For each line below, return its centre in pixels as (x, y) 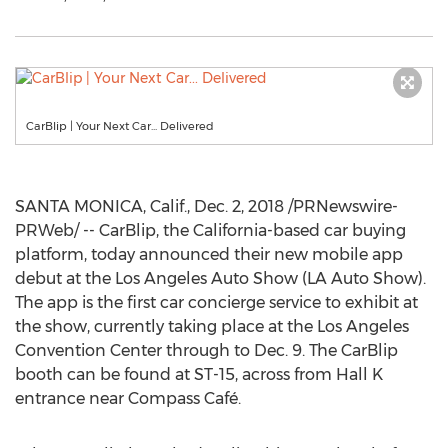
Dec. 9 (278, 350)
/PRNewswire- (341, 206)
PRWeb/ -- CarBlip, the (104, 230)
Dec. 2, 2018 (239, 206)
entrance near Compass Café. (128, 398)
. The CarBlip (350, 350)
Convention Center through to (134, 350)
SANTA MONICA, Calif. (101, 206)
